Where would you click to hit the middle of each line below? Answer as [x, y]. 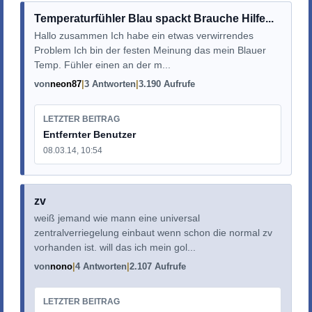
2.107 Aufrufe [157, 267]
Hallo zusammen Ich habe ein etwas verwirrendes [143, 36]
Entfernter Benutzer [89, 134]
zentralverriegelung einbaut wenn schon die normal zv [153, 233]
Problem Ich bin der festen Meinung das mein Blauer [150, 50]
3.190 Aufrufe [166, 84]
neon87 [65, 84]
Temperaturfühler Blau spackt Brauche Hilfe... [154, 19]
